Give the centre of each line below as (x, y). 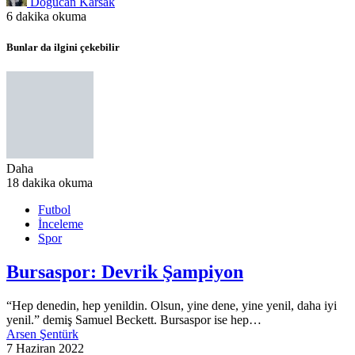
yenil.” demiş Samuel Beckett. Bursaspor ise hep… (134, 319)
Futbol (54, 209)
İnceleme (61, 223)
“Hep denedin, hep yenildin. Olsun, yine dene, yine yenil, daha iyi (172, 305)
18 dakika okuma (50, 182)
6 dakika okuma (46, 16)
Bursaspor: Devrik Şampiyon (125, 271)
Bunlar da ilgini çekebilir (63, 47)
